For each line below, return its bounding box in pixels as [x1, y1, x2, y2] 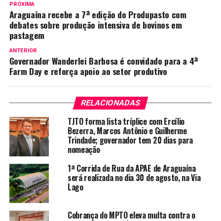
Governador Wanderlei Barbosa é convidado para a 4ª [9, 54, 198, 67]
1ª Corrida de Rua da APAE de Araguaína [67, 162, 196, 174]
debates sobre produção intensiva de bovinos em [9, 18, 182, 31]
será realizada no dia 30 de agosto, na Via [67, 171, 201, 184]
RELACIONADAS [79, 98, 142, 108]
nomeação [67, 143, 100, 155]
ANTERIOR [9, 47, 37, 54]
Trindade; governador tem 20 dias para [67, 134, 193, 146]
